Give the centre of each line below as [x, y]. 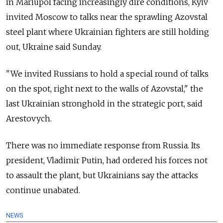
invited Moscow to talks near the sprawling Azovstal [107, 17]
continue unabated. [43, 190]
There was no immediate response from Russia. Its [103, 145]
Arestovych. [29, 118]
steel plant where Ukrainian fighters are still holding [108, 32]
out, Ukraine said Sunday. [54, 47]
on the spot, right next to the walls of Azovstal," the [105, 88]
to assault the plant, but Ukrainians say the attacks [102, 175]
